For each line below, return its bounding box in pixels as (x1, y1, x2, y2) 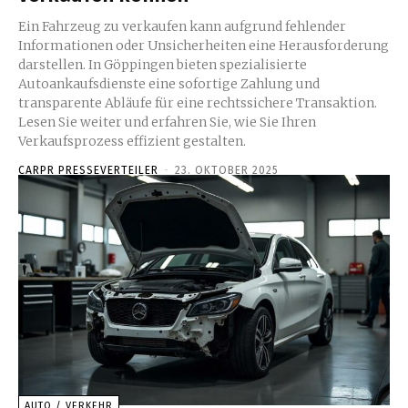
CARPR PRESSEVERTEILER (18, 164, 158, 178)
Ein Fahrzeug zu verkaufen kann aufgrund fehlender (18, 18, 346, 36)
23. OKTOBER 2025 (175, 164, 279, 178)
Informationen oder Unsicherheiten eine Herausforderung (18, 37, 389, 55)
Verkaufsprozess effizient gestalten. (18, 133, 246, 150)
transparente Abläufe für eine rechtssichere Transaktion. (18, 95, 377, 112)
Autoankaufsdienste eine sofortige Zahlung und (18, 76, 320, 93)
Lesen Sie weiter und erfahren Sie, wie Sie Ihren (18, 114, 316, 131)
